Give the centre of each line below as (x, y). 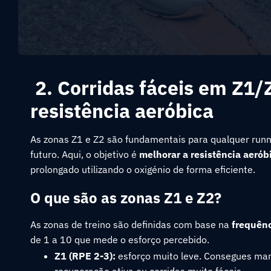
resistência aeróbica (122, 111)
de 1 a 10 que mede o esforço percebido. (120, 240)
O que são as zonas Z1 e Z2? (126, 198)
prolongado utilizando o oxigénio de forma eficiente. (143, 169)
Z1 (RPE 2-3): (85, 256)
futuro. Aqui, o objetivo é (85, 154)
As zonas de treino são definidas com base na (131, 224)
